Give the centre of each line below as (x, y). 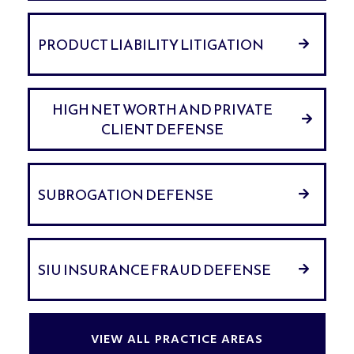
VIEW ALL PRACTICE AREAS (177, 340)
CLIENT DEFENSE (163, 130)
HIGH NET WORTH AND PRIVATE (163, 110)
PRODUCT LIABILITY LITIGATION (151, 44)
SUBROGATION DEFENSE (126, 194)
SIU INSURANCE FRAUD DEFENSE (154, 269)
